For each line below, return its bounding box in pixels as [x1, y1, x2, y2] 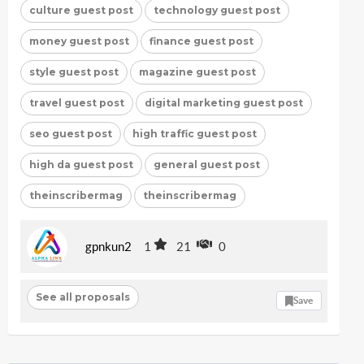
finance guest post [149, 34, 253, 47]
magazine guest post [139, 65, 256, 78]
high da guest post [29, 158, 133, 171]
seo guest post [29, 127, 112, 140]
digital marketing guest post [145, 96, 303, 109]
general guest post [154, 158, 260, 171]
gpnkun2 [85, 240, 132, 253]
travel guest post [29, 96, 124, 109]
